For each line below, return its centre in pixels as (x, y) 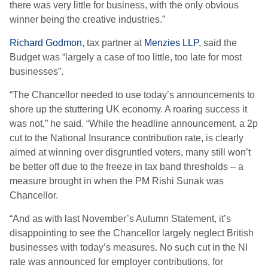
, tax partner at (113, 43)
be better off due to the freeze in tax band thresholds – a (127, 167)
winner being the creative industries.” (87, 19)
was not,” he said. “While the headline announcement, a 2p (134, 124)
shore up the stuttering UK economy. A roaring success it (128, 109)
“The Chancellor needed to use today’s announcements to (132, 95)
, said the (218, 43)
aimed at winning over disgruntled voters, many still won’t (130, 152)
